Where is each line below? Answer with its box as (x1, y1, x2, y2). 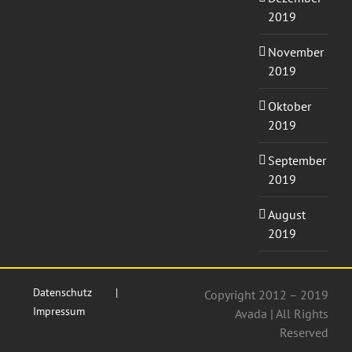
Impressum (33, 304, 85, 319)
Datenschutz (33, 285, 92, 300)
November (267, 44, 324, 60)
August (267, 207, 306, 223)
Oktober (267, 98, 311, 115)
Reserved (280, 324, 328, 341)
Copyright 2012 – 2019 (204, 287, 328, 303)
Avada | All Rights (235, 306, 328, 322)
